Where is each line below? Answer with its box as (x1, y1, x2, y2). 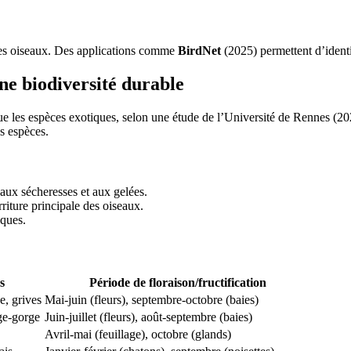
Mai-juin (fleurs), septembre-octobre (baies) (45, 293, 259, 307)
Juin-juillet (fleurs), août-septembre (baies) (45, 310, 252, 324)
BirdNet (178, 43, 221, 57)
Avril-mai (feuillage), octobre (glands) (45, 327, 231, 342)
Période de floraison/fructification (89, 276, 266, 290)
